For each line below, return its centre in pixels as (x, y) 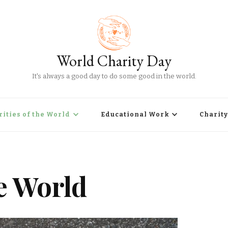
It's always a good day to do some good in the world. (114, 76)
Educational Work (135, 115)
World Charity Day (114, 61)
